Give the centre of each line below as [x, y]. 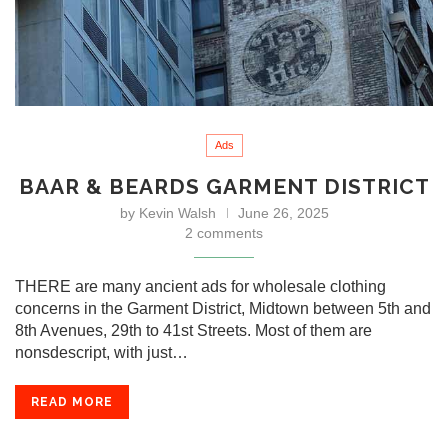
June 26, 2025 [283, 212]
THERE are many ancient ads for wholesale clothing [200, 286]
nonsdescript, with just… [101, 352]
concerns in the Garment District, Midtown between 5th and [223, 308]
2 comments [224, 232]
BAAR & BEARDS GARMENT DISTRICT [224, 186]
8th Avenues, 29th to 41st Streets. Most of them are [193, 330]
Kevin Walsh [177, 212]
